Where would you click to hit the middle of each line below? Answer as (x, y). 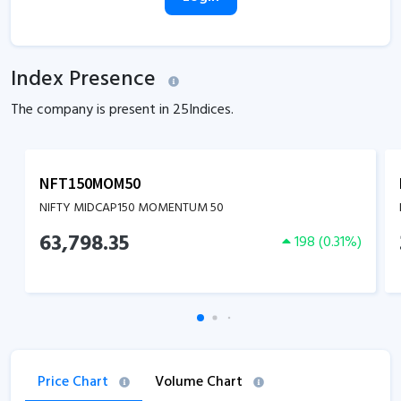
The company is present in (92, 110)
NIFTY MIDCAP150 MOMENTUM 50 (132, 208)
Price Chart (75, 382)
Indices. (211, 110)
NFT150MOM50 (90, 183)
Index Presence (83, 80)
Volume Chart (200, 382)
